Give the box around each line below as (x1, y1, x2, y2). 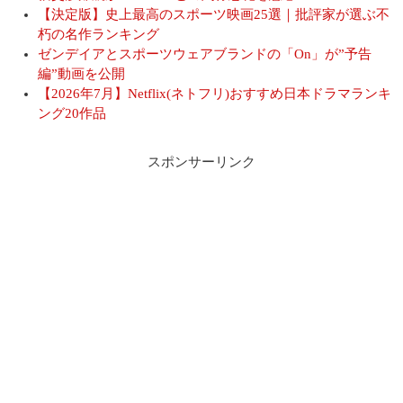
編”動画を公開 (38, 66, 125, 81)
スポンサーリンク (148, 154, 255, 169)
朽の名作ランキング (38, 26, 159, 41)
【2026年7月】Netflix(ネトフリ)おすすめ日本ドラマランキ (38, 85, 391, 101)
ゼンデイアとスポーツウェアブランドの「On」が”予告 (38, 46, 372, 61)
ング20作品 (38, 105, 106, 121)
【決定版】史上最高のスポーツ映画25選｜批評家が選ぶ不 (38, 6, 390, 22)
